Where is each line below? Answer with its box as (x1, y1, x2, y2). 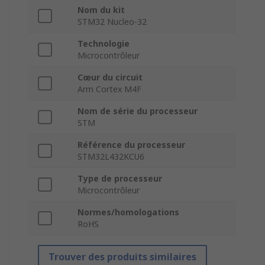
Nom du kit (77, 4, 125, 16)
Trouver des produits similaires (49, 250, 196, 264)
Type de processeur (77, 173, 162, 185)
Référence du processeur (77, 139, 185, 151)
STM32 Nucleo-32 (77, 16, 147, 28)
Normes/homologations (77, 206, 179, 218)
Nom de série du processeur (77, 105, 198, 117)
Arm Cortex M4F (77, 83, 141, 95)
